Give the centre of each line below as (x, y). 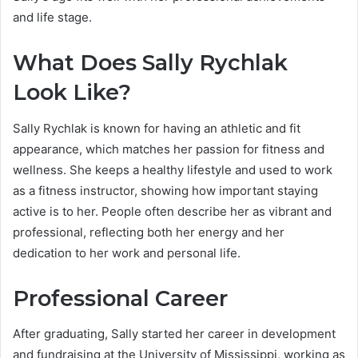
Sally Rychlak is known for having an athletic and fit (157, 128)
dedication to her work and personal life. (127, 253)
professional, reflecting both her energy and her (149, 232)
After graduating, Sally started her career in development (174, 334)
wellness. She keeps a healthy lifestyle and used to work (173, 169)
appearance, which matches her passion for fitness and (169, 149)
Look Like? (72, 93)
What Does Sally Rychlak (150, 63)
